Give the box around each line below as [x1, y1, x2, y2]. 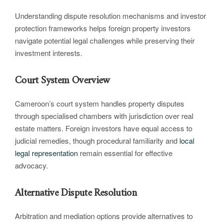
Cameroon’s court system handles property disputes [15, 98, 184, 109]
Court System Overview [15, 71, 110, 90]
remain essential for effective [78, 148, 172, 159]
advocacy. [15, 160, 48, 171]
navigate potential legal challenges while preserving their [15, 35, 195, 46]
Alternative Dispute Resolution [15, 184, 137, 203]
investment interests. [15, 48, 82, 58]
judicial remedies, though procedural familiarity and [15, 135, 179, 146]
